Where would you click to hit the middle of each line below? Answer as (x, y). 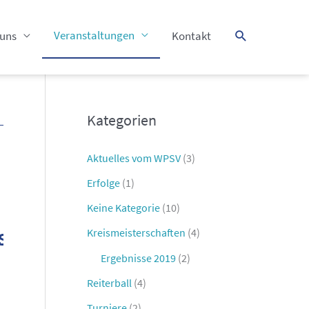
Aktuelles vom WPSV (134, 158)
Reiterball (110, 283)
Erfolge (104, 183)
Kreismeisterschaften (137, 233)
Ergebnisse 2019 (139, 258)
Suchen (255, 35)
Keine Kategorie (124, 208)
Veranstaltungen (94, 35)
